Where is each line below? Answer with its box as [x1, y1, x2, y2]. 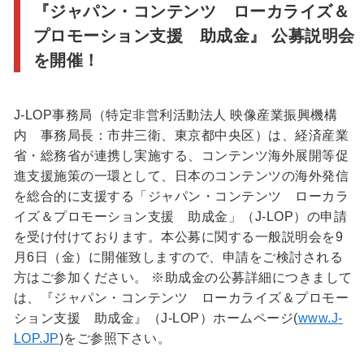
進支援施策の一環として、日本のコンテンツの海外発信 [13, 168, 349, 183]
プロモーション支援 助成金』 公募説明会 [32, 26, 355, 45]
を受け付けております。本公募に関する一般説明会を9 [13, 229, 344, 244]
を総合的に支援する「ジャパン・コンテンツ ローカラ [13, 188, 349, 203]
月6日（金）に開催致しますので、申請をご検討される [13, 249, 344, 264]
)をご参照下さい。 [58, 331, 171, 345]
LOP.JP [13, 331, 59, 345]
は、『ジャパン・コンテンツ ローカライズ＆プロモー [13, 290, 349, 305]
